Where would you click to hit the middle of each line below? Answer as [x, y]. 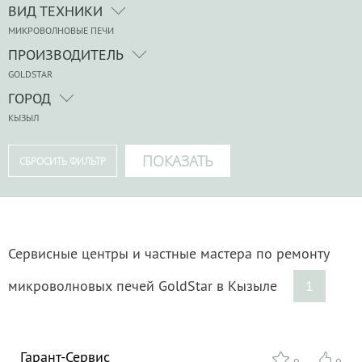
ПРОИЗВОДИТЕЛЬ [66, 54]
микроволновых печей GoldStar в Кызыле [145, 285]
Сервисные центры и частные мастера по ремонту [168, 253]
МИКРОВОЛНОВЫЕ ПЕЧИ [61, 30]
